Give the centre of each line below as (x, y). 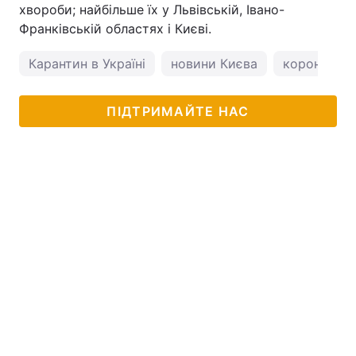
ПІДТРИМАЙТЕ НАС (178, 111)
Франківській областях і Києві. (115, 29)
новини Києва (214, 64)
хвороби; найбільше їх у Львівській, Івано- (152, 10)
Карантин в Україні (87, 64)
